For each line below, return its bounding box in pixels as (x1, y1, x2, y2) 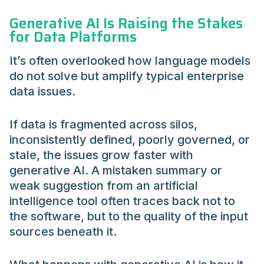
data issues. (9, 84, 75, 98)
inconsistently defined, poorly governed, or (9, 132, 250, 147)
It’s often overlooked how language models (9, 53, 250, 68)
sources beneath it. (9, 224, 117, 239)
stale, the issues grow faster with (9, 147, 193, 162)
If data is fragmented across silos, (9, 117, 197, 131)
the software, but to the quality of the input (9, 209, 248, 223)
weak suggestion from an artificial (9, 178, 198, 193)
